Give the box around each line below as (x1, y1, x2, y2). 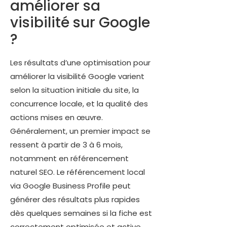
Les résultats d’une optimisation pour (10, 57, 150, 68)
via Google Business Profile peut (10, 180, 131, 191)
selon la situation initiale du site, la (10, 84, 139, 95)
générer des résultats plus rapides (10, 194, 140, 205)
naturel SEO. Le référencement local (10, 166, 145, 177)
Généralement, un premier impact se (10, 125, 150, 136)
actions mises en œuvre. (10, 111, 103, 123)
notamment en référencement (10, 153, 129, 164)
